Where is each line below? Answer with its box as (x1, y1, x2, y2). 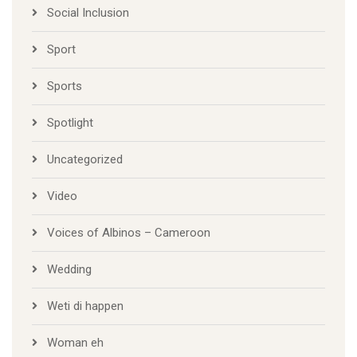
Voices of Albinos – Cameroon (47, 226, 210, 241)
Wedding (47, 262, 92, 277)
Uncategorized (47, 152, 123, 167)
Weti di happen (47, 299, 124, 314)
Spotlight (47, 116, 93, 131)
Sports (47, 79, 82, 94)
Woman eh (47, 335, 104, 351)
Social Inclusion (47, 6, 129, 21)
